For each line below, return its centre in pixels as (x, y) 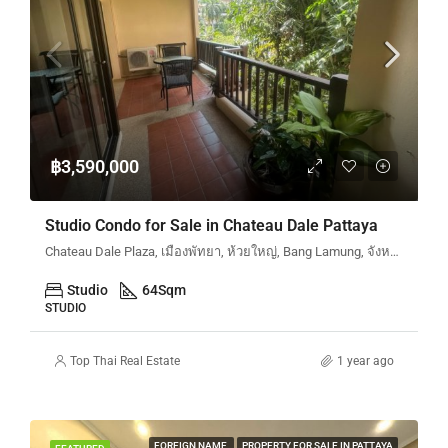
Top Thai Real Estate (125, 360)
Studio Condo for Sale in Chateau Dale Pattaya (211, 225)
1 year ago (365, 360)
